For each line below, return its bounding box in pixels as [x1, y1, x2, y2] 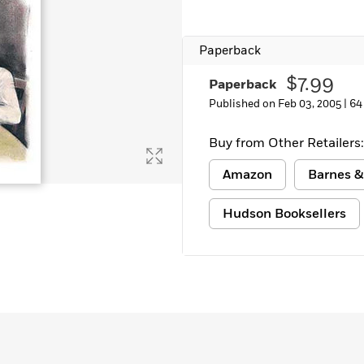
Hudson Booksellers [223, 205, 346, 223]
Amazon [223, 166, 272, 184]
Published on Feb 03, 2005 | [209, 97, 349, 111]
